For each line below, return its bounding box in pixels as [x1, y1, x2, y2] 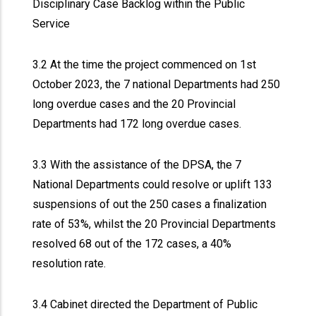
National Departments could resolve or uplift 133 [32, 178, 273, 191]
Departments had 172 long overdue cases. [32, 117, 245, 130]
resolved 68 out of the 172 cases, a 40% [32, 237, 232, 250]
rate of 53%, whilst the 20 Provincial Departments [32, 217, 276, 231]
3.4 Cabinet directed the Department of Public [32, 298, 258, 311]
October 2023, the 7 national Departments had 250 [32, 78, 281, 91]
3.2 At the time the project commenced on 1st [32, 58, 257, 71]
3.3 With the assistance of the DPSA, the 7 [32, 158, 242, 171]
